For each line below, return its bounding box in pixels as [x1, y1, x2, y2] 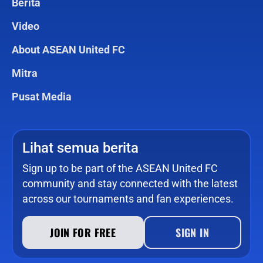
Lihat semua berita [22, 139, 139, 156]
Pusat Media [12, 90, 72, 103]
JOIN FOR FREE [50, 224, 116, 240]
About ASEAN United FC [12, 43, 127, 56]
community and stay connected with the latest [22, 177, 238, 190]
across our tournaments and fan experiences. [22, 192, 234, 205]
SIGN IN [176, 224, 209, 240]
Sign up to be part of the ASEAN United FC [22, 161, 218, 174]
